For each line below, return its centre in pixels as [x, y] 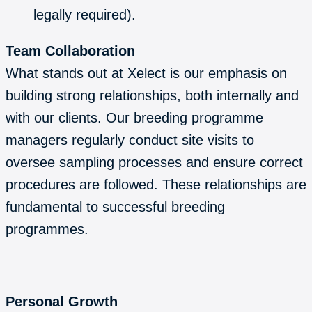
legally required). [87, 14]
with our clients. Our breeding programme [134, 117]
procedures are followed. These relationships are [156, 184]
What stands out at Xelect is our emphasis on [146, 73]
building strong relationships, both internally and [152, 95]
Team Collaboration [70, 50]
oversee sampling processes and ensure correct [154, 162]
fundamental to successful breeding [115, 206]
